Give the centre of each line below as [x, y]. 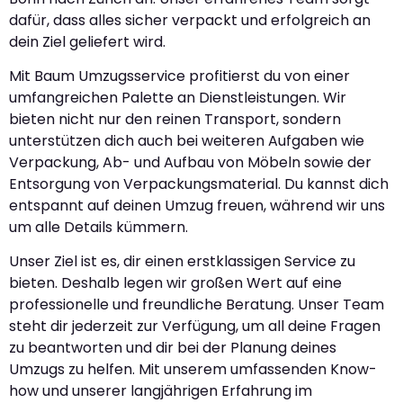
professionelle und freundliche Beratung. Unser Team [197, 305]
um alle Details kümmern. [99, 228]
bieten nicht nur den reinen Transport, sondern [175, 120]
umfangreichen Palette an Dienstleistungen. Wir [178, 98]
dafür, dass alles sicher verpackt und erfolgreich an [190, 20]
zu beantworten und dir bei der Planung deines [173, 348]
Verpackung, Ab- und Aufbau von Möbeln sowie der [190, 163]
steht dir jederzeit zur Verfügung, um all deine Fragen [195, 327]
